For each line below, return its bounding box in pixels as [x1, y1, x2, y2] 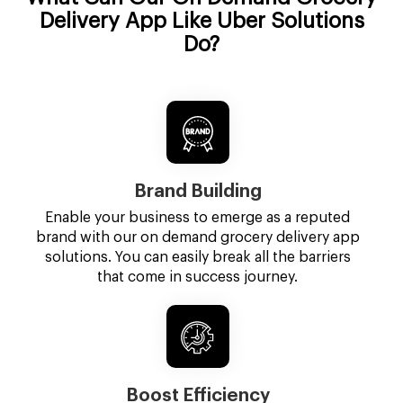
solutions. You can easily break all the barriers [44, 250, 351, 265]
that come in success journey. [97, 270, 299, 285]
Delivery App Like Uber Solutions [39, 10, 364, 32]
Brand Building [133, 183, 262, 201]
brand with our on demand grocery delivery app [35, 230, 360, 246]
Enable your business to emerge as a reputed [45, 210, 351, 226]
